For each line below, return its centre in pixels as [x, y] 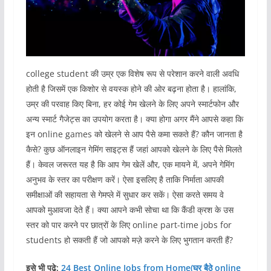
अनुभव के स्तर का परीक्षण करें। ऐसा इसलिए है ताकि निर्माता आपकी [125, 180]
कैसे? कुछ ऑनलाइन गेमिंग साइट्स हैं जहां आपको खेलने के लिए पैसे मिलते [134, 149]
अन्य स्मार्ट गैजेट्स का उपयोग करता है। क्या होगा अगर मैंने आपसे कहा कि [134, 119]
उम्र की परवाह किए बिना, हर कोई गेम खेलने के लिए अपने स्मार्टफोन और [132, 104]
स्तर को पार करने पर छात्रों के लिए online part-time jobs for [129, 225]
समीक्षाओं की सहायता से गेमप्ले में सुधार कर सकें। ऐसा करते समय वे [125, 195]
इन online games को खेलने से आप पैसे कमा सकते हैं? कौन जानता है [134, 134]
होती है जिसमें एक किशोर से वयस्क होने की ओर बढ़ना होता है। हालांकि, [131, 89]
